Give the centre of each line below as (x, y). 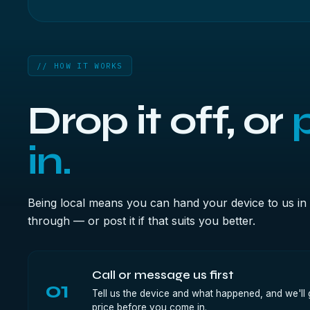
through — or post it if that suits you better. (142, 221)
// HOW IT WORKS (80, 66)
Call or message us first (163, 275)
